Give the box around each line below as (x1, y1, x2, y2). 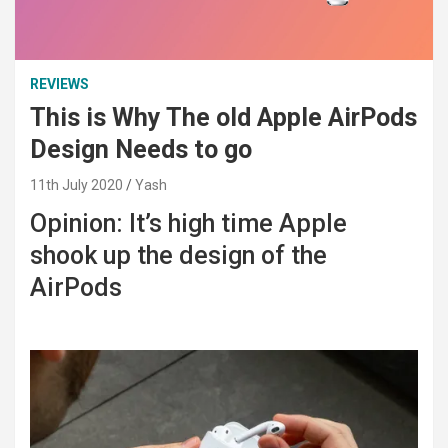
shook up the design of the (30, 240, 327, 270)
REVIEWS (30, 75, 89, 92)
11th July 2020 (30, 176, 123, 193)
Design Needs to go (30, 134, 252, 164)
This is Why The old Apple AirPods (30, 102, 417, 132)
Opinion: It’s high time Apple (30, 208, 347, 238)
